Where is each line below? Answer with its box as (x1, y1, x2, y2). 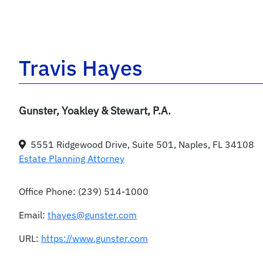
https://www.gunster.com (41, 232, 148, 244)
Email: (19, 208, 48, 221)
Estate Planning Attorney (19, 152, 124, 164)
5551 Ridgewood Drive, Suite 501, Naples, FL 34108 (31, 138, 254, 150)
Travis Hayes (19, 53, 143, 82)
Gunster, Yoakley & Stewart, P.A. (19, 103, 171, 117)
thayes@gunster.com (48, 208, 137, 221)
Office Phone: (19, 185, 78, 197)
